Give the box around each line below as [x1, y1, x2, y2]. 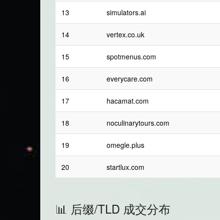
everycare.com [107, 74, 153, 84]
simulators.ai [107, 7, 146, 18]
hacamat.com [107, 96, 149, 106]
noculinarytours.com [107, 118, 170, 128]
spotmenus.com [107, 52, 157, 62]
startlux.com [107, 162, 145, 172]
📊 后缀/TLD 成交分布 [55, 200, 171, 218]
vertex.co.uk [107, 29, 145, 40]
